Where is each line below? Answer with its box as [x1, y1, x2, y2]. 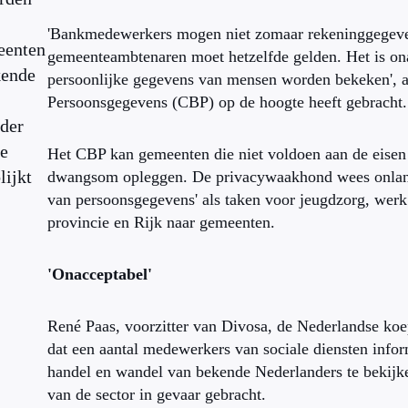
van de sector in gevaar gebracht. [47, 385, 266, 403]
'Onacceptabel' [47, 265, 152, 283]
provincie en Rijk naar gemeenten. [47, 213, 275, 231]
